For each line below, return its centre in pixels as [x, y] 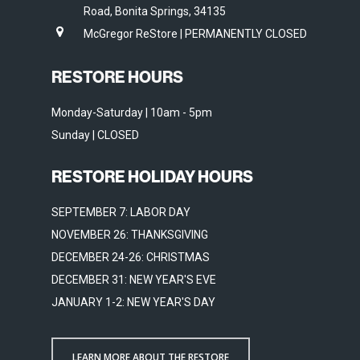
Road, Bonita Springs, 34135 [155, 11]
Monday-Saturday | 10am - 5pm [132, 112]
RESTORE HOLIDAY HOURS [152, 176]
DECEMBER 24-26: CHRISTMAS [131, 257]
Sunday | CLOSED [95, 135]
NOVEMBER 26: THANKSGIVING [130, 235]
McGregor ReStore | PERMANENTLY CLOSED [195, 34]
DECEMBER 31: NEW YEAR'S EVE [134, 280]
